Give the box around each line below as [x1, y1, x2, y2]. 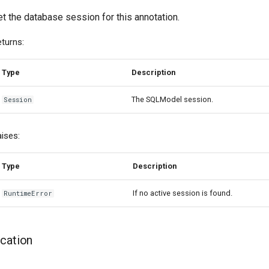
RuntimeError [4, 189, 53, 198]
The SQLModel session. [131, 95, 213, 104]
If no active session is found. [133, 189, 232, 198]
